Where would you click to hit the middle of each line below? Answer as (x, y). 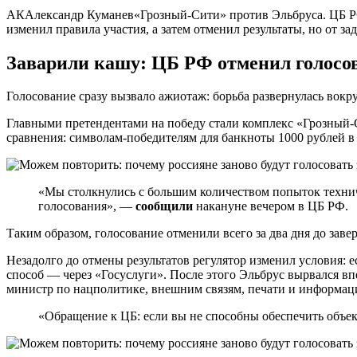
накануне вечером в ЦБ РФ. (271, 206)
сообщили (164, 206)
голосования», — (87, 206)
